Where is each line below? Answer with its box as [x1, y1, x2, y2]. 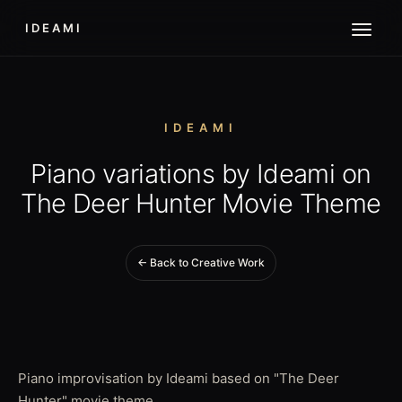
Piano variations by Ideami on [31, 158, 371, 189]
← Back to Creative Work [137, 256, 265, 269]
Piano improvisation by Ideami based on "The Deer [18, 370, 339, 387]
